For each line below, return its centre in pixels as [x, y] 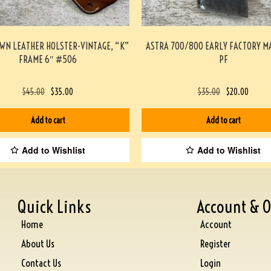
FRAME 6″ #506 [48, 60]
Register [215, 243]
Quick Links [55, 206]
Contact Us [41, 263]
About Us [38, 243]
